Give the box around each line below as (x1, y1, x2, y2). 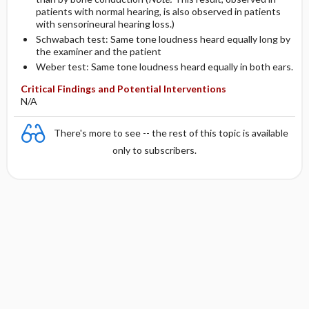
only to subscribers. (112, 144, 197, 156)
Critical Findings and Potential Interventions (20, 83, 226, 94)
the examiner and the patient (35, 46, 161, 57)
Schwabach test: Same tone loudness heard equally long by (35, 33, 290, 45)
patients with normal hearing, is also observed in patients (35, 6, 281, 17)
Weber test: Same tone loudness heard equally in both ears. (35, 61, 293, 72)
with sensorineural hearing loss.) (35, 18, 175, 30)
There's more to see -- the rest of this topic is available (54, 126, 288, 139)
